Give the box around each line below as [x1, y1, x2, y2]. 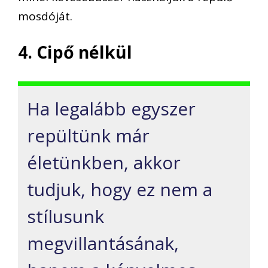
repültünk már [27, 123, 150, 148]
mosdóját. [18, 8, 72, 24]
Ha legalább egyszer [27, 96, 196, 121]
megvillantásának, [27, 230, 179, 255]
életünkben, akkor [27, 150, 181, 175]
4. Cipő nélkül [18, 41, 132, 64]
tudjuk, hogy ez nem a [27, 176, 212, 202]
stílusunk [27, 203, 104, 229]
